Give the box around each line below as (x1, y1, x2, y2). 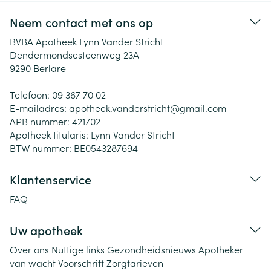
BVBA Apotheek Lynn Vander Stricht (10, 34, 163, 48)
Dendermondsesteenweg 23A (10, 48, 139, 61)
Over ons (10, 243, 49, 256)
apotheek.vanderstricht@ (69, 101, 180, 114)
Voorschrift (58, 256, 104, 269)
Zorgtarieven (106, 256, 163, 269)
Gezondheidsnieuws (107, 243, 196, 256)
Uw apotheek (10, 221, 83, 238)
